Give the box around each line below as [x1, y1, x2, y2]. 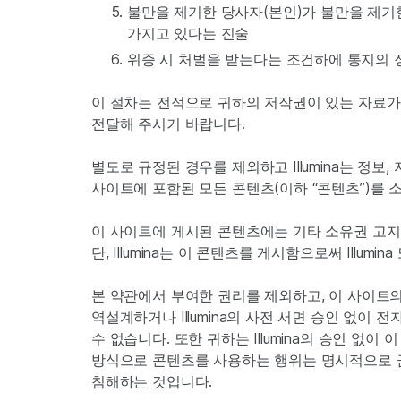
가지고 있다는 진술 [127, 24, 250, 42]
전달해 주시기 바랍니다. [91, 115, 245, 132]
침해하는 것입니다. [91, 372, 213, 390]
